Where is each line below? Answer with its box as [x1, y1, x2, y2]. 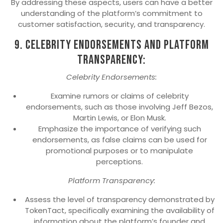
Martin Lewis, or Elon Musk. [73, 112, 166, 123]
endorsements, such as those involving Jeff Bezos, [26, 102, 213, 112]
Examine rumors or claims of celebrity [50, 91, 189, 102]
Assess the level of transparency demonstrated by [24, 194, 215, 205]
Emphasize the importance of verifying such [38, 123, 201, 134]
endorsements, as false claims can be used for [32, 134, 207, 145]
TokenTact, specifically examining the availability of [24, 205, 215, 216]
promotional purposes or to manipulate [46, 145, 193, 156]
